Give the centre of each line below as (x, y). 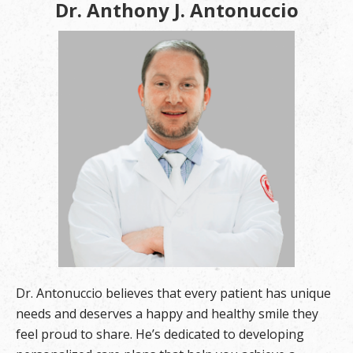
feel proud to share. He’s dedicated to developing (160, 334)
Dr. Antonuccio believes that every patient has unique (173, 294)
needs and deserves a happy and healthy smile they (167, 314)
